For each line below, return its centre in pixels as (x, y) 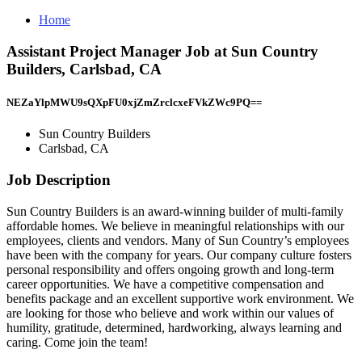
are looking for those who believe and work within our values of (170, 313)
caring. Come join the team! (77, 342)
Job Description (59, 179)
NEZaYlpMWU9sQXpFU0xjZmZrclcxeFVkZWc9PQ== (134, 102)
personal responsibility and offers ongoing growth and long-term (170, 269)
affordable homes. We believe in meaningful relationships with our (175, 225)
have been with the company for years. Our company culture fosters (179, 255)
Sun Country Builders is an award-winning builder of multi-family (175, 211)
